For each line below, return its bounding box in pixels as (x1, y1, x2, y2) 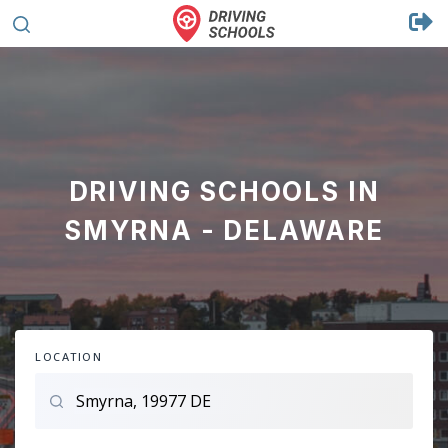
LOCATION (35, 349, 103, 364)
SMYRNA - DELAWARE (64, 215, 384, 246)
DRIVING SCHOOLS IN (68, 176, 380, 207)
